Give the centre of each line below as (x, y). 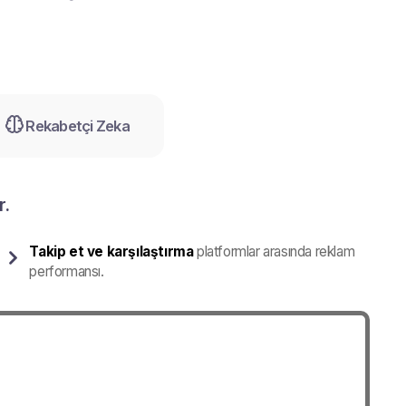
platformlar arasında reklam (274, 251)
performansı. (67, 271)
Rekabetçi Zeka (77, 126)
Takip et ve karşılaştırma (111, 251)
